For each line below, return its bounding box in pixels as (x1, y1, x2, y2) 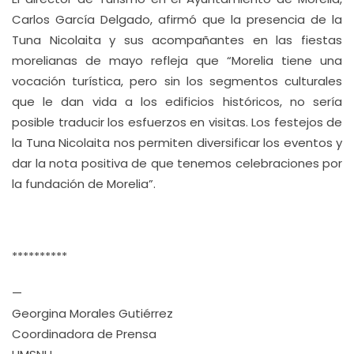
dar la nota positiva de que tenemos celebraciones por (12, 155, 342, 171)
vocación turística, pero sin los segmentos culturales (12, 73, 342, 89)
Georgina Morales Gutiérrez (12, 305, 173, 322)
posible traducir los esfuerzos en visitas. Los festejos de (12, 114, 342, 130)
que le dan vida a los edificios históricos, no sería (12, 93, 342, 110)
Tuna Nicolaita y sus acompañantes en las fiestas (12, 32, 342, 48)
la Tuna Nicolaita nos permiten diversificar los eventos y (12, 134, 342, 151)
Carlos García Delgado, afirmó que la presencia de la (12, 11, 342, 28)
